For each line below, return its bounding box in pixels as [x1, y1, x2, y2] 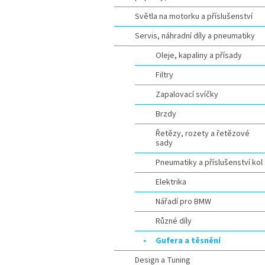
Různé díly [156, 215, 192, 227]
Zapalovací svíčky [156, 89, 218, 101]
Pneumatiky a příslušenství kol [156, 157, 263, 169]
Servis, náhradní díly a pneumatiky [135, 30, 255, 42]
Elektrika [156, 176, 186, 188]
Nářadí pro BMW [156, 196, 211, 208]
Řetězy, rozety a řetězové [156, 128, 250, 140]
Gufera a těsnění [156, 235, 221, 247]
